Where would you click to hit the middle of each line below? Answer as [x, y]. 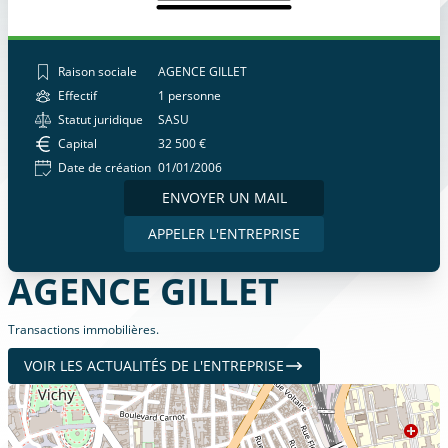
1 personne [189, 95]
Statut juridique [100, 119]
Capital [77, 143]
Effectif [77, 95]
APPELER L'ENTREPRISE [224, 233]
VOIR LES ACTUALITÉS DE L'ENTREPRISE [154, 365]
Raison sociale [97, 71]
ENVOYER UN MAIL [224, 197]
